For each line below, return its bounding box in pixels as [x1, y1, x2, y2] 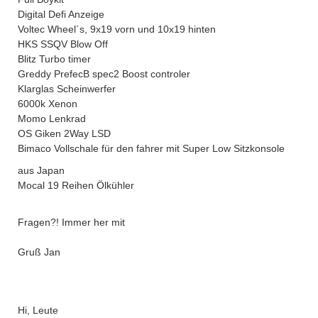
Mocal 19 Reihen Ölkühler [18, 180, 134, 191]
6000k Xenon [18, 98, 77, 109]
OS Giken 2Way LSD [18, 128, 111, 139]
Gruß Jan [18, 246, 60, 258]
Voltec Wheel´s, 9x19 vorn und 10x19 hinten [18, 23, 216, 35]
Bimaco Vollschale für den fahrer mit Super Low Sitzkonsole [18, 143, 285, 154]
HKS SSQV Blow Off [18, 38, 108, 50]
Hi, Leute [18, 305, 61, 316]
